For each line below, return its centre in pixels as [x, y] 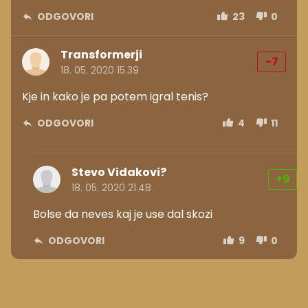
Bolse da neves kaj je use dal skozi [123, 214]
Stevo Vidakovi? [119, 172]
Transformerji [101, 54]
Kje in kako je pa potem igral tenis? [115, 96]
